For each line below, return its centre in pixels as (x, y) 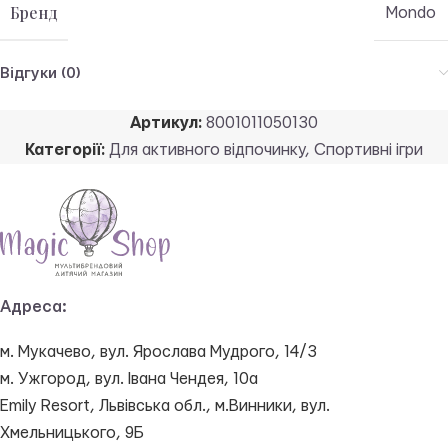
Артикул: (168, 123)
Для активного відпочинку (207, 150)
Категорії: (65, 150)
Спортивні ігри (368, 150)
